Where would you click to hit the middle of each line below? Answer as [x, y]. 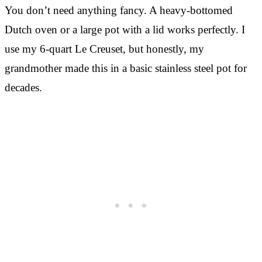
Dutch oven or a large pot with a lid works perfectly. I [125, 29]
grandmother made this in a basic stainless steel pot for [126, 68]
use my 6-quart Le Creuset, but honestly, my [104, 49]
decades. [23, 87]
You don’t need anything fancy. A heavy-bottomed [119, 10]
